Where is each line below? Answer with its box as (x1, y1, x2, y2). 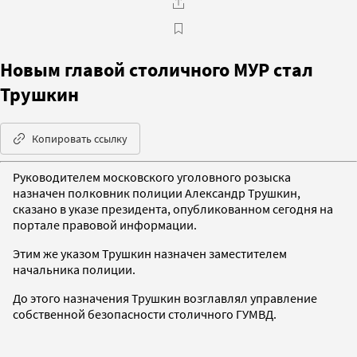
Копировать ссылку (32, 131, 127, 146)
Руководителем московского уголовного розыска (13, 168, 291, 185)
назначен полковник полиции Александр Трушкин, (13, 184, 300, 201)
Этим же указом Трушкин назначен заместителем (13, 245, 287, 261)
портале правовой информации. (13, 216, 197, 233)
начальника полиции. (13, 261, 135, 277)
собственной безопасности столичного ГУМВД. (13, 305, 277, 322)
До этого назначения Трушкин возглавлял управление (13, 289, 317, 306)
